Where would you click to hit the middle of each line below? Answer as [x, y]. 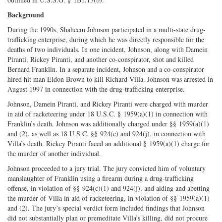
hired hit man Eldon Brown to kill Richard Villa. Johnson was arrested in [110, 79]
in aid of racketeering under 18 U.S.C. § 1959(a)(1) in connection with [108, 113]
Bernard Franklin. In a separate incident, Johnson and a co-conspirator [106, 69]
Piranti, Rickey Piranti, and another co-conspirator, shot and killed [101, 59]
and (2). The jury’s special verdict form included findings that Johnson [106, 208]
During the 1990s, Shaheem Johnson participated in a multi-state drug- [107, 29]
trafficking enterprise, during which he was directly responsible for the [106, 39]
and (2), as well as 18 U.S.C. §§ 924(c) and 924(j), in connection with [107, 133]
